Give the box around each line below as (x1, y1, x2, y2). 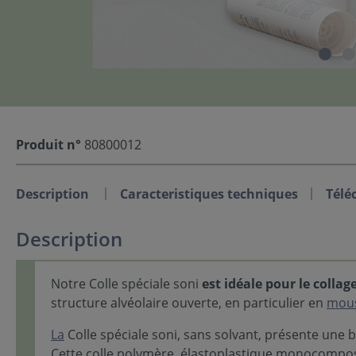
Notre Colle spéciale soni (51, 274, 202, 292)
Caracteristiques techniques (119, 184, 298, 203)
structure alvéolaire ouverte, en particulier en (51, 293, 327, 311)
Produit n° (16, 135, 81, 153)
